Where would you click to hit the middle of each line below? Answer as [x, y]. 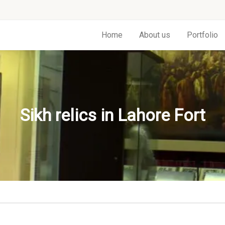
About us [155, 35]
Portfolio [202, 35]
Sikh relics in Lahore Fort [113, 115]
